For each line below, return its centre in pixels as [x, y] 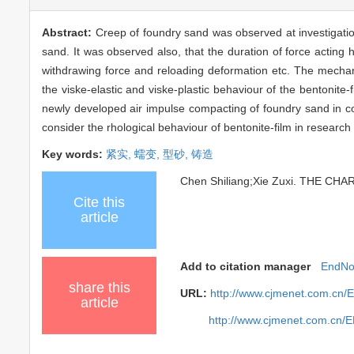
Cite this [99, 202]
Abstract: [69, 32]
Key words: [74, 154]
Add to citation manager [246, 266]
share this [99, 287]
